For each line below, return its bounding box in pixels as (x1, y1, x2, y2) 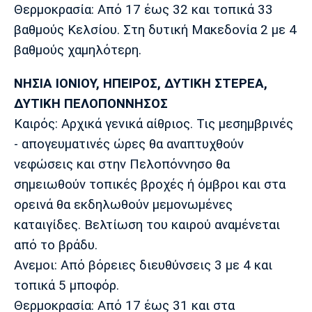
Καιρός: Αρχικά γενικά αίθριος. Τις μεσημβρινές (14, 116, 293, 132)
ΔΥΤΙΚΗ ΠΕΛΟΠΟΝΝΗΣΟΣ (14, 95, 168, 111)
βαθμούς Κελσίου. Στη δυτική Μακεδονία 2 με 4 (14, 22, 297, 38)
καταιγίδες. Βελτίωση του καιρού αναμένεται (14, 217, 280, 233)
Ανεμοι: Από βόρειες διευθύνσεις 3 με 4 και (14, 257, 272, 273)
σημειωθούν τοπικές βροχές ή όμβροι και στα (14, 176, 286, 192)
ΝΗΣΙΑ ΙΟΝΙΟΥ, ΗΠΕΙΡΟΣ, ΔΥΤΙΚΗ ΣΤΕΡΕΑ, (14, 75, 267, 91)
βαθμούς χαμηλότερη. (14, 42, 141, 58)
